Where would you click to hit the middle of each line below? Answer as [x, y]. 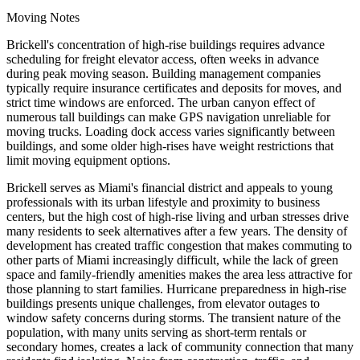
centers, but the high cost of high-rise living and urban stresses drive [178, 217]
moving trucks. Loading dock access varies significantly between [171, 132]
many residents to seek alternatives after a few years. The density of [177, 231]
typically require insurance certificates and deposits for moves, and [174, 88]
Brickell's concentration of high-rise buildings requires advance [166, 45]
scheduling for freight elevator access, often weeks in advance [163, 59]
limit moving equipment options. [88, 161]
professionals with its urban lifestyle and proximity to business [163, 202]
